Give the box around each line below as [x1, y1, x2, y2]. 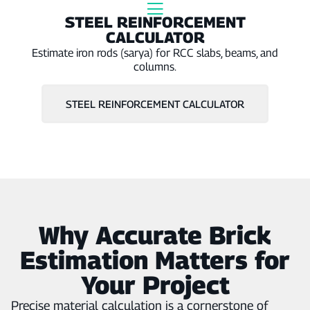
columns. [134, 60, 176, 74]
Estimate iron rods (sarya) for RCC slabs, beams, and [32, 46, 278, 60]
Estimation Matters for [20, 244, 290, 275]
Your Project [80, 269, 230, 300]
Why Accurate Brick [39, 219, 271, 250]
